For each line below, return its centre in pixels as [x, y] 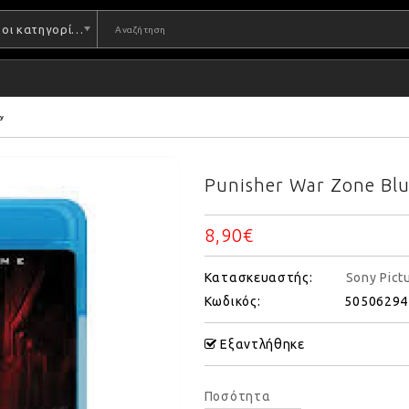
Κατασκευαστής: [258, 277]
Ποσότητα [237, 396]
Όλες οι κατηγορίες [78, 30]
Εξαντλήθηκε [261, 344]
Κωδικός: [232, 301]
